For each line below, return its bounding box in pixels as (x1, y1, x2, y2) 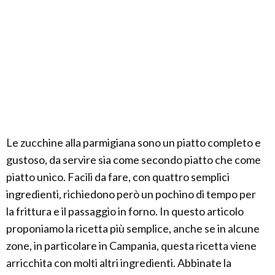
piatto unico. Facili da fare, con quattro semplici (6, 170, 230, 184)
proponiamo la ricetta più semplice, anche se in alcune (6, 222, 260, 235)
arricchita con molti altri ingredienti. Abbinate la (6, 256, 231, 269)
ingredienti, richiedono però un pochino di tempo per (6, 187, 256, 201)
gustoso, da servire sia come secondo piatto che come (6, 153, 261, 166)
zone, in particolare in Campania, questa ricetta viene (6, 239, 257, 252)
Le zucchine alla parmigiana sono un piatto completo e (6, 136, 261, 149)
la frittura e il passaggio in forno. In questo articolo (6, 204, 244, 218)
